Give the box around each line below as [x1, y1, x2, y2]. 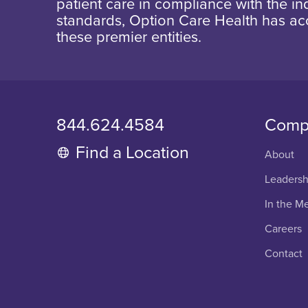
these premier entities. [56, 27, 202, 46]
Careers [264, 222, 302, 236]
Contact [264, 247, 302, 261]
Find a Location [76, 142, 190, 164]
